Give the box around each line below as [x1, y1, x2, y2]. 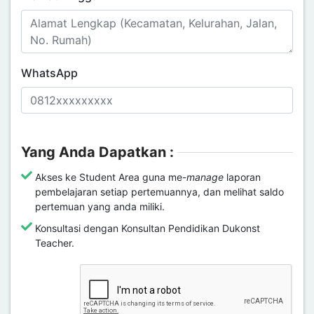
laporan [224, 171, 261, 183]
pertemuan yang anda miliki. [35, 200, 165, 212]
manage [186, 171, 224, 183]
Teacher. [35, 237, 74, 249]
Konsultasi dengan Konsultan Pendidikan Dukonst [35, 222, 260, 234]
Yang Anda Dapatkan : [21, 144, 174, 161]
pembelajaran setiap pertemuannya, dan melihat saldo [35, 186, 284, 198]
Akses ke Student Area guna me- [35, 171, 186, 183]
